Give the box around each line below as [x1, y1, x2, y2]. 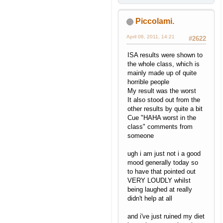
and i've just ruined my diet [127, 213, 205, 221]
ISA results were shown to [127, 51, 203, 59]
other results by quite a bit [127, 105, 203, 113]
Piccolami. [135, 17, 174, 26]
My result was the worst [127, 87, 196, 95]
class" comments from [127, 123, 193, 131]
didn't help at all [127, 195, 172, 203]
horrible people [127, 78, 169, 86]
